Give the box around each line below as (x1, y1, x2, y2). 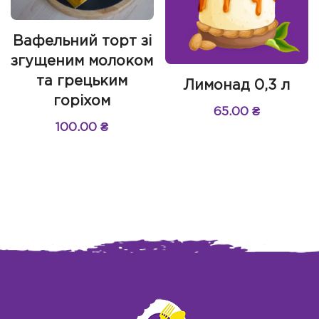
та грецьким (36, 74, 128, 88)
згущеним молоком (11, 54, 154, 68)
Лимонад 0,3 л (184, 79, 291, 93)
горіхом (53, 94, 111, 108)
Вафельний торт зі (12, 34, 152, 48)
